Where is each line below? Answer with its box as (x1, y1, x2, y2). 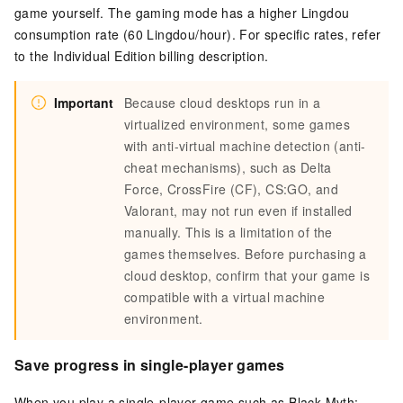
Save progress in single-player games (14, 354, 285, 375)
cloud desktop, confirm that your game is (124, 265, 370, 284)
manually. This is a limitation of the (124, 222, 333, 241)
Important (54, 93, 113, 112)
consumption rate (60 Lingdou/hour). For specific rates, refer (14, 24, 381, 43)
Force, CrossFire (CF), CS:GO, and (124, 179, 339, 198)
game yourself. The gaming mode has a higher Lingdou (14, 3, 350, 22)
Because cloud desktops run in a (124, 93, 321, 112)
